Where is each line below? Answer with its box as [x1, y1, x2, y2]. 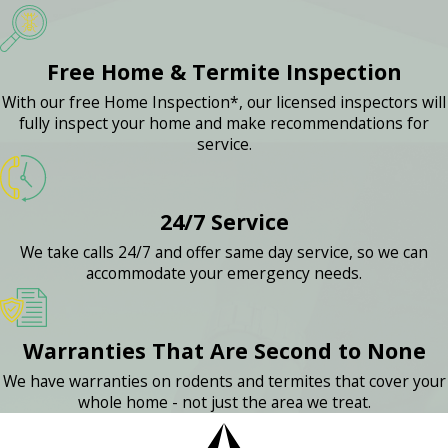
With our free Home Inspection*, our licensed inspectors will [2, 91, 446, 114]
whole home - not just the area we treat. [77, 390, 371, 413]
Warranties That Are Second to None [22, 335, 426, 365]
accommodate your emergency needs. [86, 261, 362, 284]
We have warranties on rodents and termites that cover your [2, 369, 446, 392]
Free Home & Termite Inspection [46, 57, 402, 87]
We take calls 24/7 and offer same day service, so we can [20, 240, 428, 263]
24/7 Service [159, 206, 289, 236]
